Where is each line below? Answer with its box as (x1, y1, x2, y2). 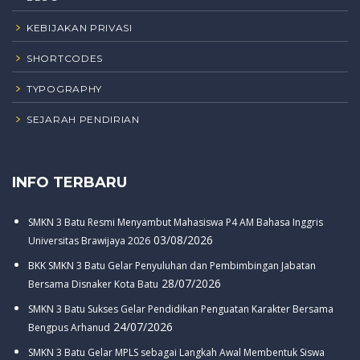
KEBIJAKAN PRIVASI (27, 22, 133, 35)
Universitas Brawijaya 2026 (28, 234, 150, 248)
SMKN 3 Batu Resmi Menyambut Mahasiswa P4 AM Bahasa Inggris (28, 215, 323, 230)
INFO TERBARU (12, 174, 127, 192)
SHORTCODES (27, 52, 103, 65)
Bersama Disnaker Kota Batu (28, 277, 158, 292)
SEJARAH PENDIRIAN (27, 113, 140, 126)
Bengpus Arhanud (28, 321, 110, 335)
